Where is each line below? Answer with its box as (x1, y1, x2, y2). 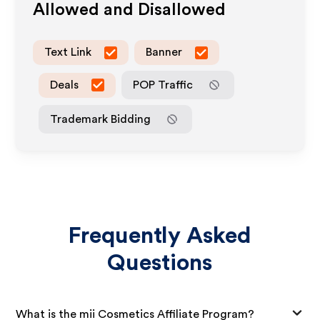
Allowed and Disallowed (33, 1, 226, 19)
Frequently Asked (68, 224, 252, 247)
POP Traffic (133, 79, 194, 91)
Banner (146, 46, 183, 58)
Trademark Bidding (50, 113, 151, 125)
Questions (107, 251, 213, 274)
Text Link (44, 46, 92, 58)
